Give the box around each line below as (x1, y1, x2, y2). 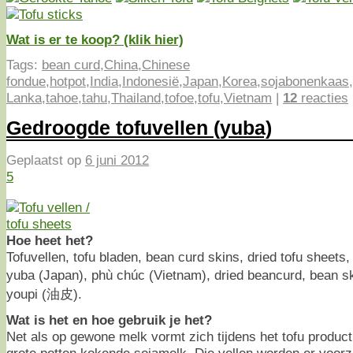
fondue (6, 72, 46, 89)
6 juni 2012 (85, 152, 149, 169)
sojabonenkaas (261, 72, 349, 89)
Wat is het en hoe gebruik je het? (6, 311, 212, 328)
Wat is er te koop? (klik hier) (6, 31, 184, 47)
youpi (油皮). (6, 285, 82, 302)
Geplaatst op (6, 152, 85, 169)
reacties (297, 89, 348, 106)
